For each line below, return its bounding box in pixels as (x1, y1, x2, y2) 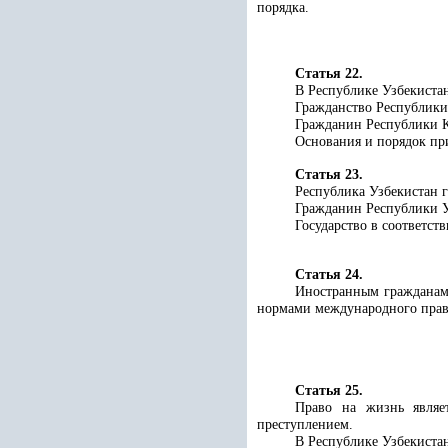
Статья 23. (295, 167, 363, 182)
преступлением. (257, 417, 353, 432)
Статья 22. (295, 66, 363, 81)
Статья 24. (295, 267, 363, 282)
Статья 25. (295, 383, 363, 398)
